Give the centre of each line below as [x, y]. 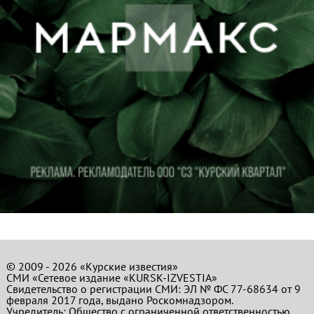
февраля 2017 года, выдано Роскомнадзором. [120, 300]
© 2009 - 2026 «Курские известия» [92, 267]
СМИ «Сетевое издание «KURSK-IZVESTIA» [111, 278]
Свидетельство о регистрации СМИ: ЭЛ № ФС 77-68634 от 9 [153, 289]
